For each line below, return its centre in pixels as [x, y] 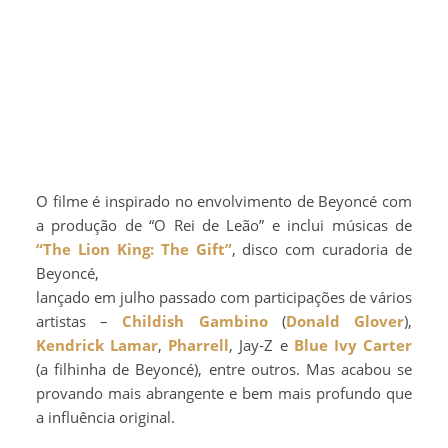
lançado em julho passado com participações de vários [224, 297]
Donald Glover [345, 321]
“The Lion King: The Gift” [134, 249]
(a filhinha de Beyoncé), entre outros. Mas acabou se [224, 369]
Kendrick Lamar [97, 345]
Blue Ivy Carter [353, 345]
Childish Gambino [195, 321]
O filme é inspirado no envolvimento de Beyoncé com [224, 201]
